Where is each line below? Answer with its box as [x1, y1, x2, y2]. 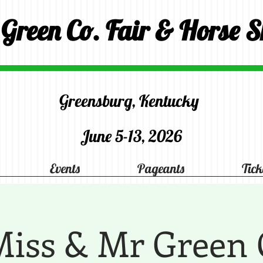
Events [49, 160, 80, 177]
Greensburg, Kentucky [59, 90, 203, 111]
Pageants [137, 160, 184, 177]
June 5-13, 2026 [80, 126, 182, 146]
